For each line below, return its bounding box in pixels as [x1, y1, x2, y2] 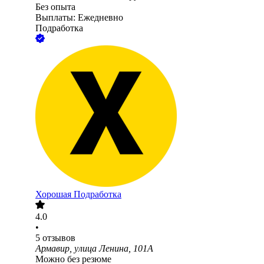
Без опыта [35, 2, 75, 12]
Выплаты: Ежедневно [35, 12, 123, 23]
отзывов [42, 233, 75, 243]
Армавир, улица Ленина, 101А [35, 243, 153, 254]
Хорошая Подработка [35, 189, 121, 200]
